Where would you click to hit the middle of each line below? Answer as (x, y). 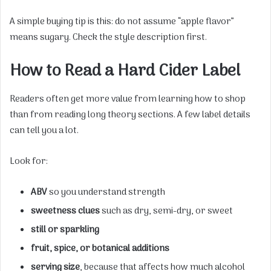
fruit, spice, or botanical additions (100, 248)
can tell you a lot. (44, 130)
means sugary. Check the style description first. (108, 38)
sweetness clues (65, 211)
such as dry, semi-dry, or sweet (166, 211)
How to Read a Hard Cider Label (125, 72)
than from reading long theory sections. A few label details (130, 115)
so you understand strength (106, 192)
